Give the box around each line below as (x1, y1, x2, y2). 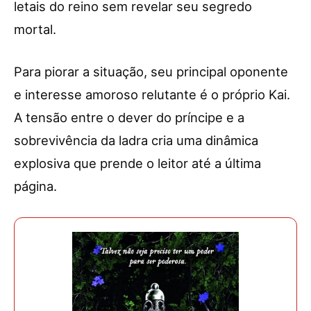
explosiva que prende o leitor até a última (14, 155, 261, 171)
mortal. (14, 22, 56, 37)
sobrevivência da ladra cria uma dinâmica (14, 133, 258, 149)
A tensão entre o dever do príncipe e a (14, 110, 244, 126)
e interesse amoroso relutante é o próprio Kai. (14, 87, 290, 103)
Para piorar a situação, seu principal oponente (14, 64, 288, 80)
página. (14, 178, 57, 194)
